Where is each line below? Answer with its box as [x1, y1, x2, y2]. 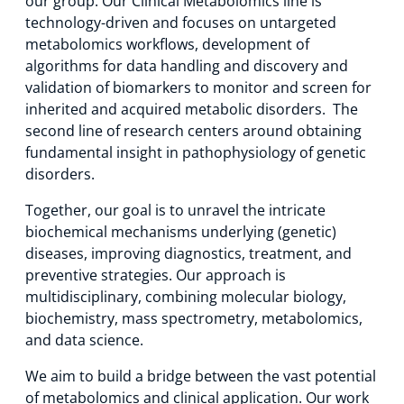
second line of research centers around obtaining [25, 121, 362, 141]
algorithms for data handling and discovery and [25, 56, 348, 76]
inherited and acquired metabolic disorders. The [25, 99, 358, 119]
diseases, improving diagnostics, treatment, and [25, 243, 352, 263]
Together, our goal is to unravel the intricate [25, 200, 326, 220]
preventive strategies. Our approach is [25, 265, 286, 285]
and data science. [25, 330, 143, 350]
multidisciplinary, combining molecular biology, [25, 287, 346, 307]
